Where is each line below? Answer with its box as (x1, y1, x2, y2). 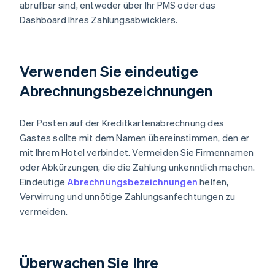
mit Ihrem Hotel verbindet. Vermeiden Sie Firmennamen (20, 146, 254, 159)
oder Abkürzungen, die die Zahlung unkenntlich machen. (20, 161, 255, 174)
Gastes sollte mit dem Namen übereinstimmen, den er (20, 131, 250, 144)
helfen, (198, 176, 229, 188)
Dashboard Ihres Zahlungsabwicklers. (20, 14, 177, 26)
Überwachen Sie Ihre (20, 253, 158, 273)
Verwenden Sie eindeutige (20, 61, 199, 81)
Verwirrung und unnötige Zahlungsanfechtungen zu (20, 190, 236, 203)
